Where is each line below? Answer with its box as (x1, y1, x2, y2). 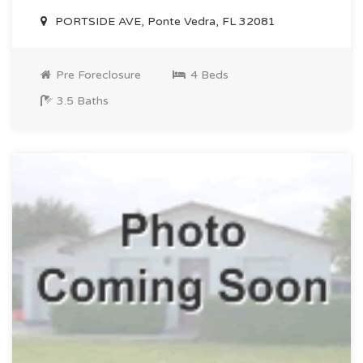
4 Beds (187, 68, 228, 83)
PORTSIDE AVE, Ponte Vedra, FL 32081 (52, 15, 275, 29)
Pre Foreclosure (53, 68, 141, 83)
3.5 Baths (53, 94, 109, 109)
